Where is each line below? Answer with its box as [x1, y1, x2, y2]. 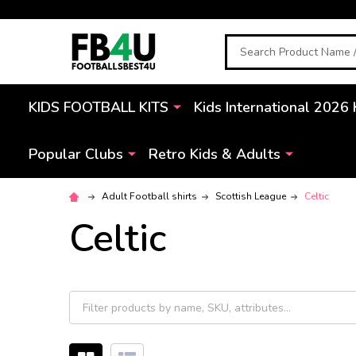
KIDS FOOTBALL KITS [29, 98, 168, 117]
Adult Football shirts [102, 190, 197, 203]
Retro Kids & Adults [149, 145, 281, 164]
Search [225, 34, 262, 52]
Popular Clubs [29, 145, 123, 164]
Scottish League [215, 190, 286, 203]
